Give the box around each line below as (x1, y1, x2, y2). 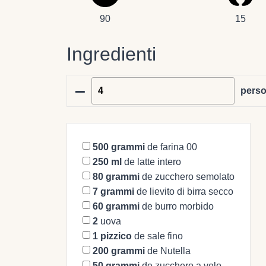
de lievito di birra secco (134, 186, 233, 197)
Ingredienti (66, 43, 156, 65)
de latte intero (122, 156, 181, 167)
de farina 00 (145, 141, 197, 152)
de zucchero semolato (140, 171, 235, 182)
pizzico (100, 230, 132, 241)
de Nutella (145, 245, 191, 256)
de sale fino (132, 230, 183, 241)
